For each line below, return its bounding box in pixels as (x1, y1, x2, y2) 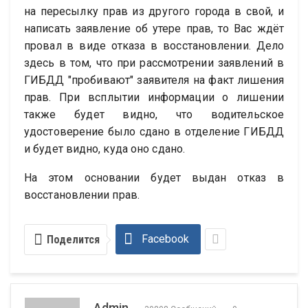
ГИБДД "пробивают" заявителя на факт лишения (24, 74, 284, 87)
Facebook (142, 232, 189, 246)
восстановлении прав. (24, 188, 140, 202)
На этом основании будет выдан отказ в (24, 171, 284, 185)
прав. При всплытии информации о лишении (24, 91, 284, 104)
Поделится (47, 233, 100, 247)
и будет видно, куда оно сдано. (24, 142, 186, 156)
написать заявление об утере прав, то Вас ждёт (24, 22, 284, 36)
